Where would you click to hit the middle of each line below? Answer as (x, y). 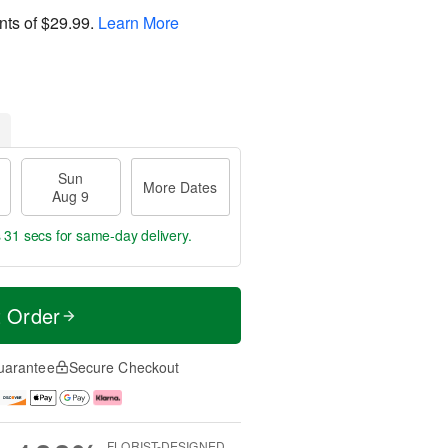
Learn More (138, 22)
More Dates (180, 187)
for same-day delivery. (122, 235)
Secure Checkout (124, 367)
